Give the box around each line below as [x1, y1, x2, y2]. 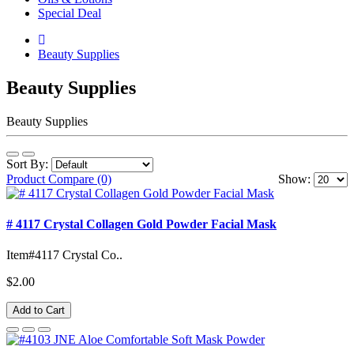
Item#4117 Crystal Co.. [6, 248, 122, 262]
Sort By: [6, 156, 51, 171]
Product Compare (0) [6, 171, 111, 186]
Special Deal [38, 6, 101, 20]
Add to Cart [13, 304, 65, 317]
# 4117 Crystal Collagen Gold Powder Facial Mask [6, 217, 277, 231]
